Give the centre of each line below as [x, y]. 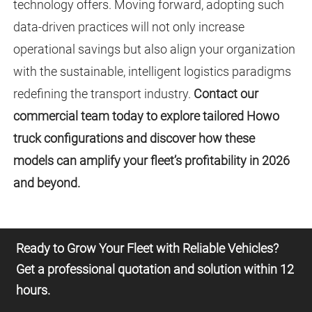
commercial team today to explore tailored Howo [146, 116]
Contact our [226, 94]
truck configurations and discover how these [134, 139]
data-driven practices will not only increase [128, 27]
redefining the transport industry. [103, 94]
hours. [33, 290]
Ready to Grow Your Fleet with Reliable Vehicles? [147, 249]
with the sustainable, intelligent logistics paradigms [152, 72]
